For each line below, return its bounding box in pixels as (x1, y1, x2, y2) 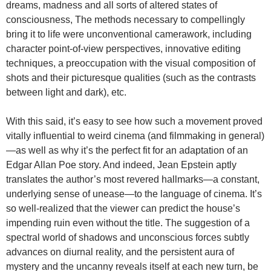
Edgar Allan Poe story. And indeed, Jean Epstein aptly (6, 159, 237, 170)
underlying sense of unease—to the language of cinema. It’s (6, 188, 262, 199)
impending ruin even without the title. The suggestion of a (6, 217, 250, 228)
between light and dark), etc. (6, 87, 126, 97)
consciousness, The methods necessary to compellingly (6, 14, 245, 25)
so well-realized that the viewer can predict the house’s (6, 203, 240, 214)
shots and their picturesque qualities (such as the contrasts (6, 72, 256, 83)
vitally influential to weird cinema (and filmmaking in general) (6, 130, 264, 141)
